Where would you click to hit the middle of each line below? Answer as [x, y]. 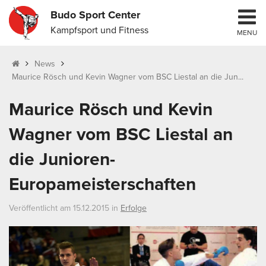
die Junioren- [62, 160]
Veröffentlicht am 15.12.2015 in [65, 208]
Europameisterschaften [102, 185]
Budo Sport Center [95, 15]
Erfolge [134, 208]
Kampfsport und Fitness [99, 30]
